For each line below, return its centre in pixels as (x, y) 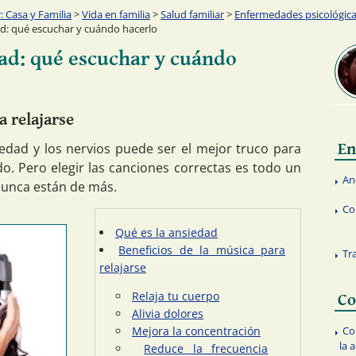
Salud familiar (192, 14)
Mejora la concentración (196, 331)
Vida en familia (116, 14)
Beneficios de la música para (202, 250)
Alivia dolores (168, 313)
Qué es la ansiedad (166, 232)
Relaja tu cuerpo (176, 296)
